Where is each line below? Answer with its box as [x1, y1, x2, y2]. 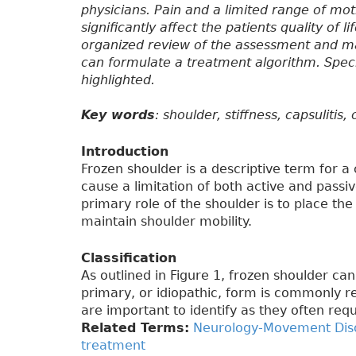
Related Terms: [81, 320, 189, 336]
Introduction [81, 144, 168, 160]
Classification [81, 250, 176, 266]
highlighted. [81, 72, 155, 88]
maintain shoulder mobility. [81, 214, 252, 230]
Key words [81, 107, 155, 123]
